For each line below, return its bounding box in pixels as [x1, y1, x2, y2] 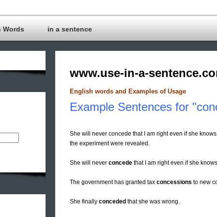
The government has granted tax [70, 179, 156, 186]
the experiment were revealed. [70, 140, 150, 147]
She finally [70, 198, 99, 205]
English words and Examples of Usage [70, 88, 186, 95]
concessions [156, 179, 192, 186]
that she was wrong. [126, 198, 180, 205]
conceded [99, 198, 126, 205]
